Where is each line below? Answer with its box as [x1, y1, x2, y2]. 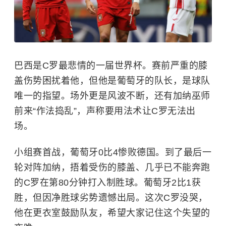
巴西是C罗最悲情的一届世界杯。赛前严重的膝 [14, 60, 208, 71]
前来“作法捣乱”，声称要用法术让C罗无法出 [14, 105, 196, 116]
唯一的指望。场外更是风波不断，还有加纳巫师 [14, 90, 210, 101]
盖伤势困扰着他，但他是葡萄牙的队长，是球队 [14, 75, 210, 86]
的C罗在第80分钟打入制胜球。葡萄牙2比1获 [14, 177, 201, 188]
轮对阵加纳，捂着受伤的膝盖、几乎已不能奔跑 [14, 162, 210, 173]
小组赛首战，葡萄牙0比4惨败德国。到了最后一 [14, 147, 211, 157]
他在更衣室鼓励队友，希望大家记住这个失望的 [14, 207, 210, 218]
